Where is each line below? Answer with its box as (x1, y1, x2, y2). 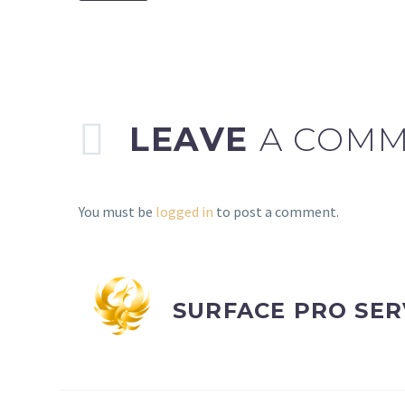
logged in (155, 202, 213, 221)
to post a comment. (213, 202, 339, 221)
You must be (79, 202, 155, 221)
